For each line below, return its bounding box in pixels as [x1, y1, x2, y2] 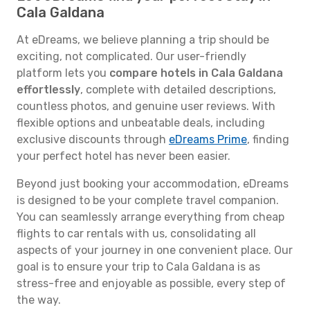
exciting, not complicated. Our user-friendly [17, 50, 246, 63]
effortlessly [17, 83, 80, 96]
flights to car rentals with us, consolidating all [17, 227, 256, 240]
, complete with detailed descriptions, [80, 83, 276, 96]
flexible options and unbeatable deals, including [17, 116, 265, 129]
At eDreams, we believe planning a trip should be [17, 33, 269, 46]
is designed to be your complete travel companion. [17, 194, 279, 207]
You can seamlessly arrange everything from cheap [17, 210, 284, 224]
